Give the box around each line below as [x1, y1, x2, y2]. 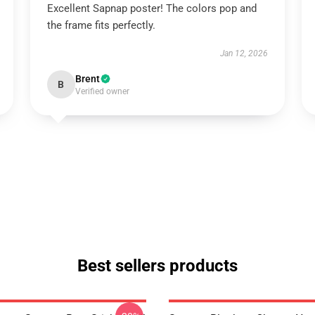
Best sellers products [77, 256, 238, 276]
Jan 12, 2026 [220, 49, 269, 58]
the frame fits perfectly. [46, 19, 155, 32]
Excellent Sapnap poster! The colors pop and [46, 2, 257, 15]
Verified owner [75, 86, 129, 96]
